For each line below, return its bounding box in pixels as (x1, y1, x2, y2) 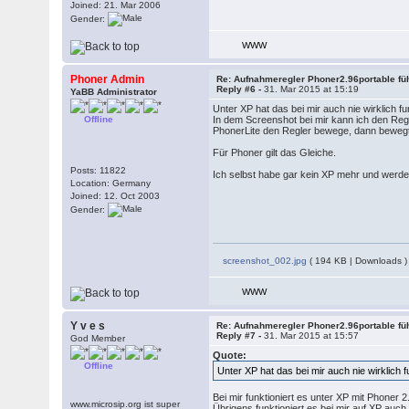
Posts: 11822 (70, 165, 127, 175)
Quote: (213, 350, 247, 361)
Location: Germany (70, 178, 152, 188)
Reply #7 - (216, 330, 265, 341)
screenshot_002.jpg (220, 256, 308, 266)
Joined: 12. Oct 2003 (70, 191, 161, 201)
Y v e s (70, 320, 106, 332)
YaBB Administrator (70, 87, 158, 97)
